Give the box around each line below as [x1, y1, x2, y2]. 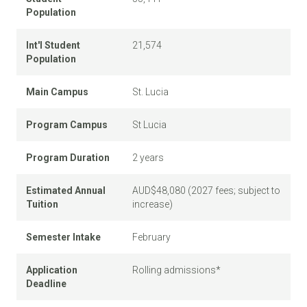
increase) [132, 199, 173, 210]
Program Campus [26, 119, 108, 131]
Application [26, 265, 77, 276]
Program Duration [26, 152, 110, 164]
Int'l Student [26, 40, 80, 51]
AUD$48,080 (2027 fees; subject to [132, 185, 280, 197]
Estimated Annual [26, 185, 106, 197]
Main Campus [26, 86, 88, 98]
